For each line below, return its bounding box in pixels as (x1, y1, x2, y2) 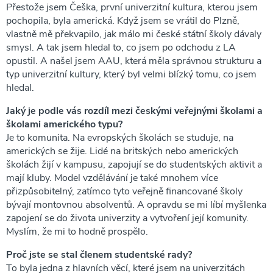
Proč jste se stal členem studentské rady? (6, 247, 192, 261)
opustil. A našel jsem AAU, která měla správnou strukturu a (6, 54, 261, 68)
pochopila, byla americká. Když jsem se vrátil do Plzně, (6, 13, 239, 27)
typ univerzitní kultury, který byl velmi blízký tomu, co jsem (6, 67, 257, 81)
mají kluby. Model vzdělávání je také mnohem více (6, 171, 218, 185)
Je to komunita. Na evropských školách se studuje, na (6, 130, 233, 144)
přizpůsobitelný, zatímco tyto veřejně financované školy (6, 184, 243, 198)
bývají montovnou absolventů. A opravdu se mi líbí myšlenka (6, 197, 266, 211)
